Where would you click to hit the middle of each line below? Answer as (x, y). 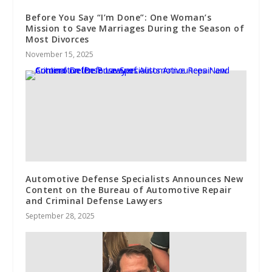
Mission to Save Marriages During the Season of (135, 28)
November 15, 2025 (60, 54)
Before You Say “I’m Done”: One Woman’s (119, 17)
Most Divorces (57, 39)
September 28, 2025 (60, 216)
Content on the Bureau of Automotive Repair (129, 189)
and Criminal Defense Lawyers (94, 200)
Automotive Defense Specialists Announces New (134, 178)
